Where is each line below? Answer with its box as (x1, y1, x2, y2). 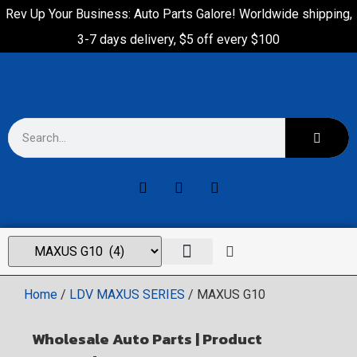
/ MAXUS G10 (185, 287, 265, 302)
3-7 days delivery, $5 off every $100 (77, 32, 280, 47)
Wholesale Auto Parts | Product (32, 328, 262, 351)
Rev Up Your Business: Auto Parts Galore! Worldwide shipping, (5, 6, 352, 22)
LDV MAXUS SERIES (69, 287, 185, 302)
